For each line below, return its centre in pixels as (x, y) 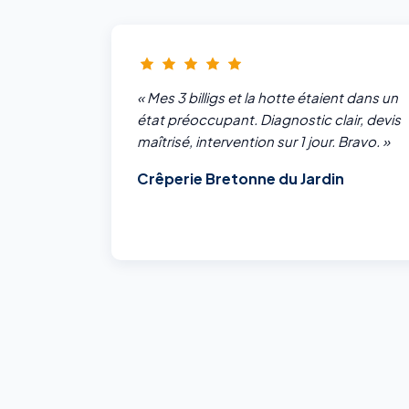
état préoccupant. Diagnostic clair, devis (269, 120)
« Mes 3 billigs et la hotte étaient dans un (267, 98)
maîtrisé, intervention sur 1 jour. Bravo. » (263, 142)
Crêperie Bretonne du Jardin (241, 179)
